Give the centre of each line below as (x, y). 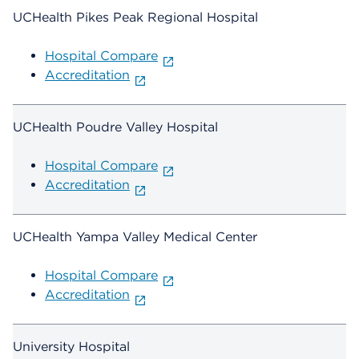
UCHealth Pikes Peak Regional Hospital (135, 18)
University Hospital (71, 347)
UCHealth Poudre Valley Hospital (115, 127)
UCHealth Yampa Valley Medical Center (135, 237)
